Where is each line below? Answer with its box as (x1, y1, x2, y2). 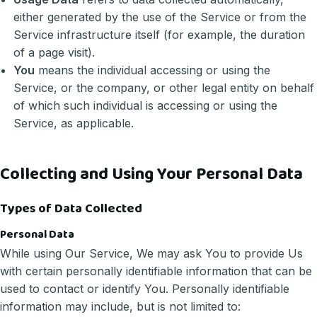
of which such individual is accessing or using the (13, 98, 278, 113)
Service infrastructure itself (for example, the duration (13, 28, 306, 42)
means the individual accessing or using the (35, 63, 271, 78)
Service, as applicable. (13, 116, 134, 131)
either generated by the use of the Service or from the (13, 10, 307, 25)
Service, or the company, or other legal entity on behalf (13, 81, 315, 96)
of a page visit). (13, 45, 96, 60)
